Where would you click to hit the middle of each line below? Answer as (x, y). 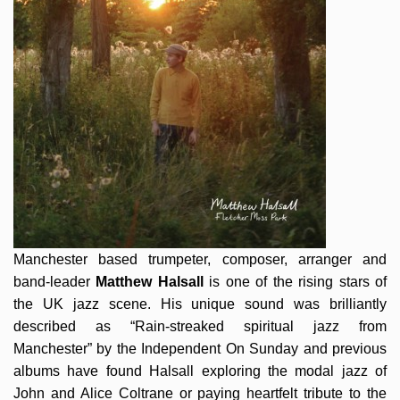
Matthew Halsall (150, 282)
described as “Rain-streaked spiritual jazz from (200, 326)
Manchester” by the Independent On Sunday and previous (200, 349)
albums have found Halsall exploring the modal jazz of (200, 371)
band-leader (55, 282)
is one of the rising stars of (295, 282)
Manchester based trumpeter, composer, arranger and (200, 259)
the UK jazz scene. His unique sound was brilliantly (200, 304)
